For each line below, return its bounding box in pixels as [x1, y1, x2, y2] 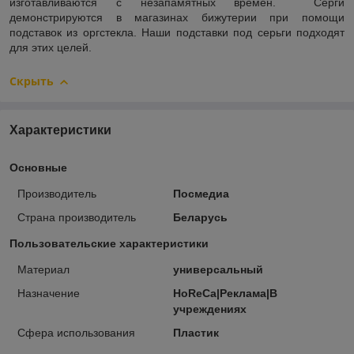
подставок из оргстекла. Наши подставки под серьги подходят [9, 26, 345, 40]
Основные [9, 160, 67, 174]
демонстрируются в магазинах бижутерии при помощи [9, 11, 345, 24]
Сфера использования [17, 326, 135, 339]
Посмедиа [172, 186, 229, 200]
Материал [17, 262, 70, 276]
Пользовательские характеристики [9, 236, 209, 250]
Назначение [17, 286, 80, 299]
